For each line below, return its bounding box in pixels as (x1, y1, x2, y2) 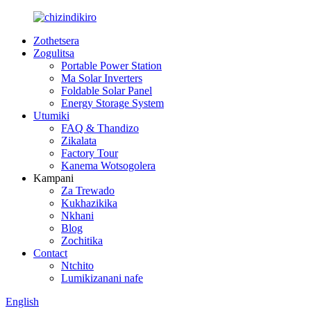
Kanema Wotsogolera (61, 160, 155, 171)
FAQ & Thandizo (61, 122, 139, 134)
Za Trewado (61, 185, 115, 196)
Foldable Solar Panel (61, 85, 152, 96)
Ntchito (61, 260, 94, 271)
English (6, 296, 39, 308)
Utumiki (33, 110, 69, 121)
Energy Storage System (61, 97, 164, 109)
